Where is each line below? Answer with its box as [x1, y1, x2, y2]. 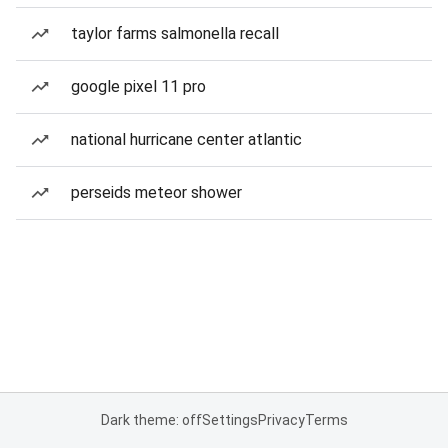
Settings [201, 412, 258, 428]
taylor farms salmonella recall [71, 24, 279, 43]
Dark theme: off [100, 412, 202, 428]
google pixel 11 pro [71, 77, 206, 96]
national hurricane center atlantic [71, 130, 302, 149]
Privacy [257, 412, 305, 428]
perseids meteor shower [71, 183, 242, 202]
